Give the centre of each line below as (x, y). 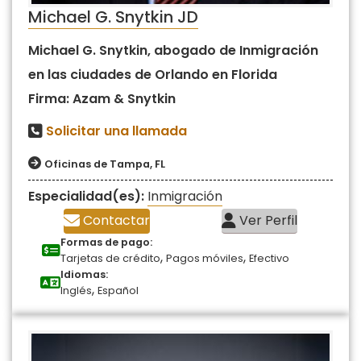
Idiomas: (84, 275)
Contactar (115, 221)
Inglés (76, 291)
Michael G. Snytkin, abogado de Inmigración (173, 51)
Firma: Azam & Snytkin (102, 99)
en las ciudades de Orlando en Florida (153, 75)
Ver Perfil (266, 221)
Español (118, 291)
